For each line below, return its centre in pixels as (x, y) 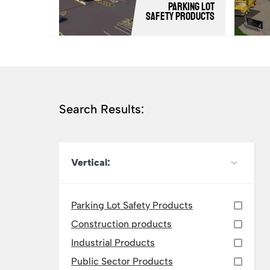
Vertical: (91, 162)
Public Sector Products (122, 261)
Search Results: (102, 109)
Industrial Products (113, 242)
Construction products (121, 224)
